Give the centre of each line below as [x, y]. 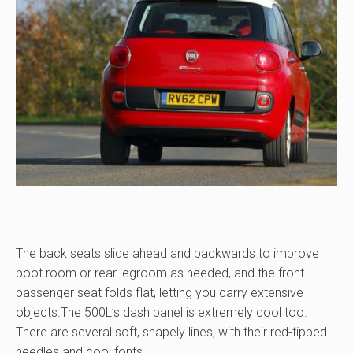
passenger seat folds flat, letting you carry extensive [160, 293]
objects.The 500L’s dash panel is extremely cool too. [162, 312]
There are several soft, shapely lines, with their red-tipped [171, 332]
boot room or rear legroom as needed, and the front [160, 273]
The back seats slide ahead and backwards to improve [167, 253]
